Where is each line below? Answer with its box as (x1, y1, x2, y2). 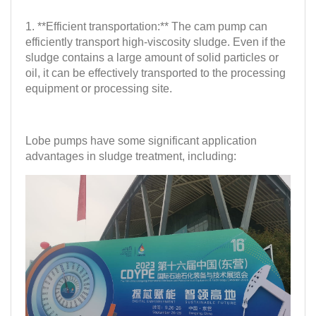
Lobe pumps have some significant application (25, 134, 257, 147)
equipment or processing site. (25, 82, 172, 95)
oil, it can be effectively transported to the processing (25, 66, 286, 79)
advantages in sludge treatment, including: (25, 150, 236, 162)
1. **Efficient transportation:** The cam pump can (25, 20, 267, 32)
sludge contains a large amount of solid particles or (25, 51, 279, 63)
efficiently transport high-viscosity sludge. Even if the (25, 35, 286, 48)
